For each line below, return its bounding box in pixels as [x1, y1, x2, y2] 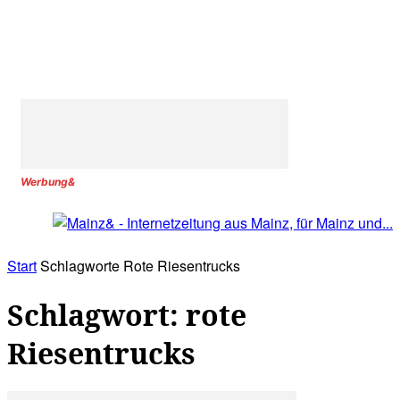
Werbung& [21, 175, 75, 188]
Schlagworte [40, 255, 120, 277]
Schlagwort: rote [7, 295, 246, 334]
